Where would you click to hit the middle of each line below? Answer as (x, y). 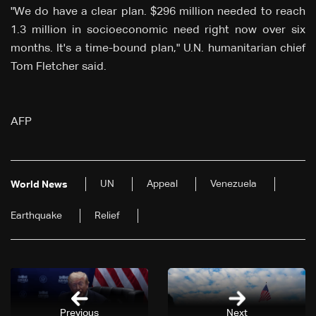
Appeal (162, 184)
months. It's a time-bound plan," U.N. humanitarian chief (158, 49)
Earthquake (36, 216)
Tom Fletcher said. (59, 67)
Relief (107, 216)
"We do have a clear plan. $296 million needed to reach (158, 12)
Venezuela (233, 184)
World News (39, 185)
